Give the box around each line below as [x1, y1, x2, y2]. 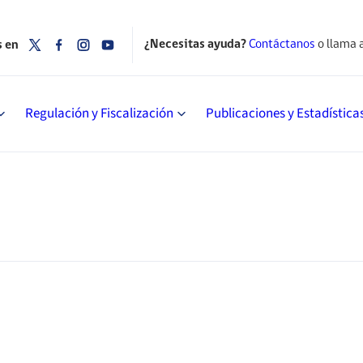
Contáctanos [248, 38, 315, 51]
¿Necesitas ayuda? [143, 38, 246, 51]
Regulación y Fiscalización [25, 104, 173, 123]
